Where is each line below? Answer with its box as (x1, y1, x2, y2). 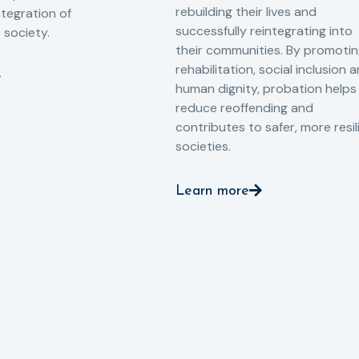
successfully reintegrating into (175, 22, 353, 39)
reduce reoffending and (175, 99, 313, 116)
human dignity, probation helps (175, 79, 357, 97)
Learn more (175, 183, 249, 199)
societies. (175, 137, 231, 155)
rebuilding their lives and (175, 2, 317, 20)
